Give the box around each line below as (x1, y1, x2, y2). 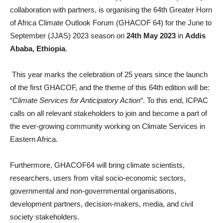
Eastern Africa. (10, 135, 58, 144)
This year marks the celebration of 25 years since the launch (12, 70, 208, 79)
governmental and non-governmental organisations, (10, 187, 176, 196)
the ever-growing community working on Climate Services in (10, 122, 205, 131)
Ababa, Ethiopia (10, 44, 65, 53)
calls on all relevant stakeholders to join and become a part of (10, 109, 207, 118)
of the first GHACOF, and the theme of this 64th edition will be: (10, 83, 210, 92)
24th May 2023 (126, 31, 176, 40)
